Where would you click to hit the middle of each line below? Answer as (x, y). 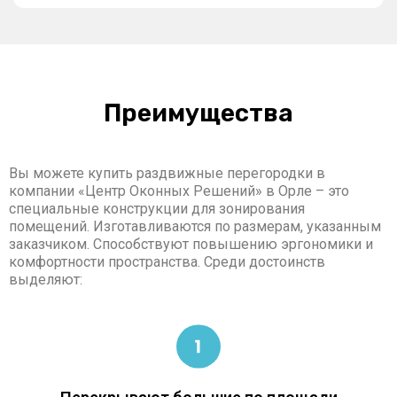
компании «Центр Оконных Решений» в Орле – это (179, 191)
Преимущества (198, 113)
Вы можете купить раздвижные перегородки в (167, 173)
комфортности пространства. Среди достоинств (167, 261)
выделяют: (46, 279)
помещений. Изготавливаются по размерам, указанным (195, 226)
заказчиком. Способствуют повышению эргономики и (191, 244)
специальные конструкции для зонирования (157, 208)
